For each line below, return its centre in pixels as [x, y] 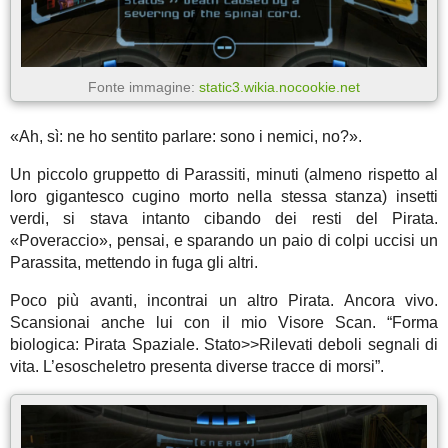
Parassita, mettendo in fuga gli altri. [134, 262]
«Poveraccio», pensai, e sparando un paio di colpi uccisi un [224, 240]
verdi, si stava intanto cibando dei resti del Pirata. [224, 218]
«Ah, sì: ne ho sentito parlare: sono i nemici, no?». [186, 136]
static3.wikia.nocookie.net [279, 86]
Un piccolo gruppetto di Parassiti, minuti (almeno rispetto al [224, 174]
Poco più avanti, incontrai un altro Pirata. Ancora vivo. [224, 300]
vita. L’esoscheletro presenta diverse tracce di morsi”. [197, 366]
